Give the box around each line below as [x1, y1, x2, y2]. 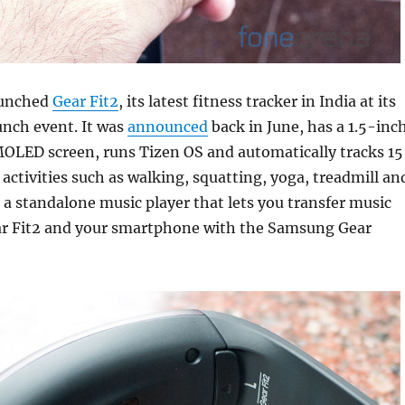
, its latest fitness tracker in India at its [118, 91, 396, 110]
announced [127, 117, 208, 136]
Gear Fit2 [52, 91, 118, 110]
